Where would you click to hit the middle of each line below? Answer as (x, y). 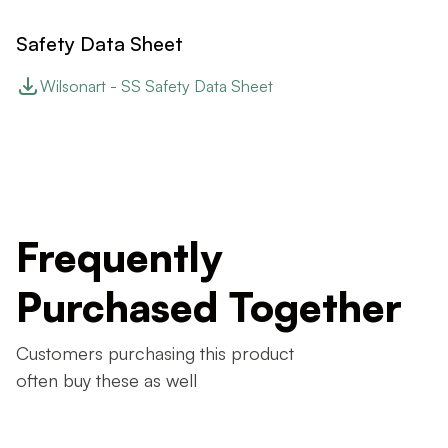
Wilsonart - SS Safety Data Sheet (156, 86)
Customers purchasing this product (155, 353)
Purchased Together (209, 307)
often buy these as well (106, 380)
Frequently (119, 257)
